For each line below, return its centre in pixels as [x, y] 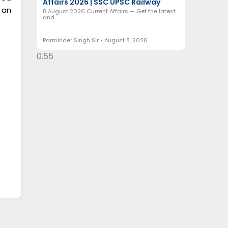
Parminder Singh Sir [71, 40]
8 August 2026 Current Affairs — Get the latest [109, 11]
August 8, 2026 [125, 40]
